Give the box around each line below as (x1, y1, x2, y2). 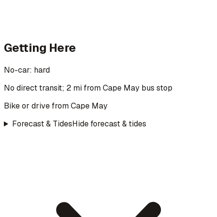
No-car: (4, 65, 34, 76)
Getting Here (4, 40, 76, 56)
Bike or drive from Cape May (4, 101, 108, 111)
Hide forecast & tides (72, 119, 146, 129)
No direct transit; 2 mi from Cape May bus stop (4, 83, 172, 93)
